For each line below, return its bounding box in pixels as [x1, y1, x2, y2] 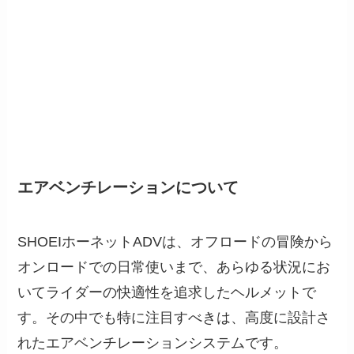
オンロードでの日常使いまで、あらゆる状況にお [17, 259, 331, 275]
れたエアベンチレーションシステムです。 [17, 335, 288, 351]
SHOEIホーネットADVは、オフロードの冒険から [17, 234, 333, 250]
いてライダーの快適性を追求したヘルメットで [17, 284, 317, 300]
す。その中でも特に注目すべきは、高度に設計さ [17, 310, 331, 326]
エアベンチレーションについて [17, 178, 239, 196]
